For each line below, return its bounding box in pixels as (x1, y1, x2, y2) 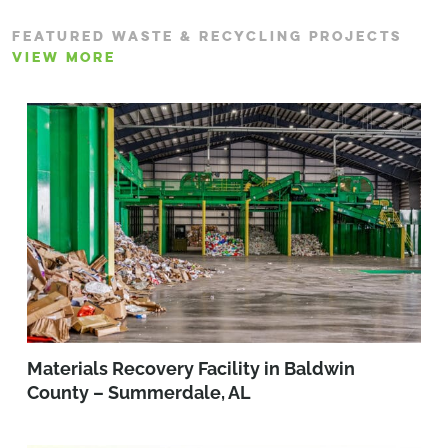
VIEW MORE (12, 48, 116, 66)
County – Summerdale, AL (27, 382, 251, 404)
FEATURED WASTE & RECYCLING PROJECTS (12, 27, 402, 45)
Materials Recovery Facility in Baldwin (27, 358, 355, 380)
